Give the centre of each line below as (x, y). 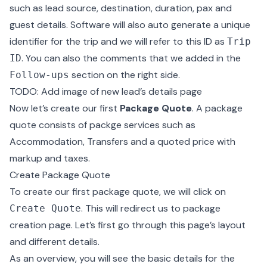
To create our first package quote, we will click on (118, 192)
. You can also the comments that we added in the (131, 58)
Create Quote (45, 208)
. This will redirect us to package (151, 208)
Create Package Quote (60, 175)
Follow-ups (39, 75)
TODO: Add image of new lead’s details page (106, 91)
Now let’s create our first (65, 108)
